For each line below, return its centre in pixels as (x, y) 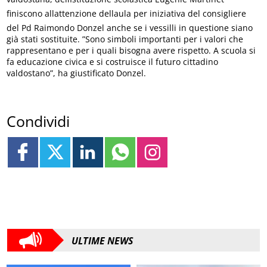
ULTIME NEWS (103, 241)
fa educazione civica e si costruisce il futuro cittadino (113, 62)
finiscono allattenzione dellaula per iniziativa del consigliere (127, 14)
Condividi (38, 121)
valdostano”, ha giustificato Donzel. (77, 73)
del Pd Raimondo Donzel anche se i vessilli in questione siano (130, 28)
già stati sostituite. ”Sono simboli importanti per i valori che (125, 39)
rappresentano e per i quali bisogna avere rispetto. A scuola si (131, 51)
